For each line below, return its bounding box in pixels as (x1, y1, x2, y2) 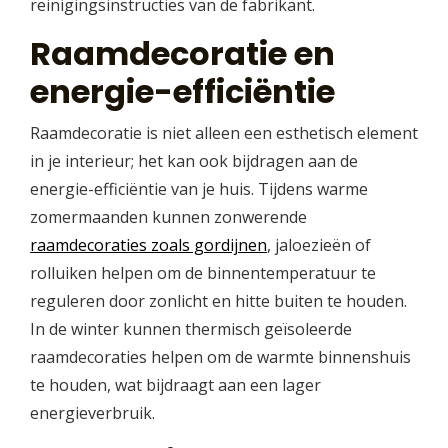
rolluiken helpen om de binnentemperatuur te (30, 262, 376, 285)
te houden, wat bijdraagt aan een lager (30, 374, 321, 397)
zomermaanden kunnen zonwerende (30, 206, 307, 229)
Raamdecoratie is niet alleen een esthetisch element (30, 122, 418, 145)
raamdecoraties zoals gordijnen (30, 234, 267, 257)
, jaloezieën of (267, 234, 371, 257)
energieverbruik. (30, 402, 155, 425)
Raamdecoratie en (30, 31, 335, 77)
